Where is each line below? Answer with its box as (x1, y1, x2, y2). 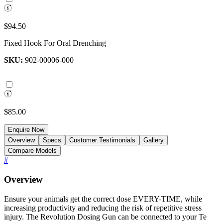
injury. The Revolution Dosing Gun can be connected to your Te (4, 212, 207, 221)
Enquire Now (8, 126, 44, 134)
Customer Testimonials (69, 136, 135, 144)
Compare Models (8, 147, 57, 155)
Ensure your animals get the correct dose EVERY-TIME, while (4, 194, 202, 203)
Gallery (143, 136, 164, 144)
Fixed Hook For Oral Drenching (4, 39, 106, 48)
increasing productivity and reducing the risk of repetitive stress (4, 203, 202, 212)
